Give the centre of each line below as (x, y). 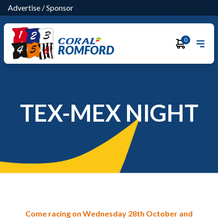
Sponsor (60, 8)
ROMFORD (86, 50)
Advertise (24, 8)
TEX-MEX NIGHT (109, 113)
